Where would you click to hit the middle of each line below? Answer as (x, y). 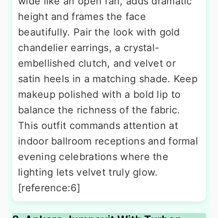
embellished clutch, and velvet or (97, 63)
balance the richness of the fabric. (99, 110)
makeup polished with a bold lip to (100, 94)
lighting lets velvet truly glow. (88, 172)
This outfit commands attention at (98, 125)
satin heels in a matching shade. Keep (108, 79)
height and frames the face (82, 16)
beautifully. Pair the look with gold (99, 32)
